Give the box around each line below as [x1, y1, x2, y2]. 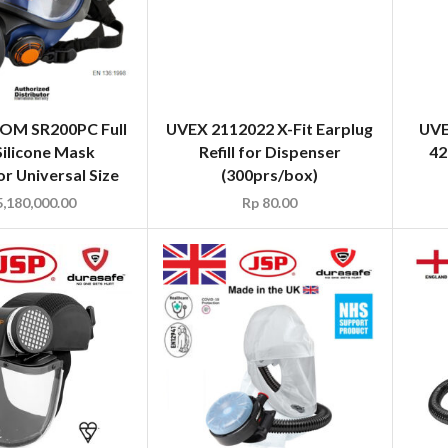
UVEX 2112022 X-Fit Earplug [166, 119, 374, 139]
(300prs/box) [221, 165, 319, 185]
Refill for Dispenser [198, 142, 341, 162]
